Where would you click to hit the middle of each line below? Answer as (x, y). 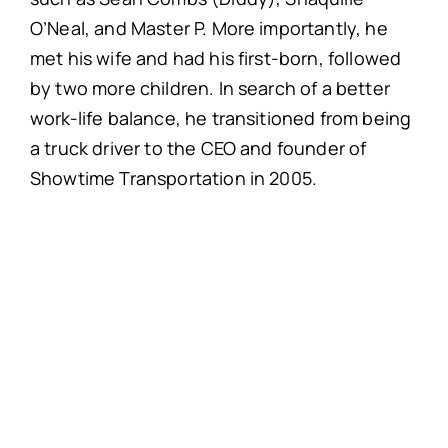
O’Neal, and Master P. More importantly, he (208, 28)
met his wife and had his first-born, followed (215, 58)
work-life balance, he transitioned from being (220, 118)
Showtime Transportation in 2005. (173, 178)
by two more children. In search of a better (209, 88)
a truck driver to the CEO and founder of (198, 148)
